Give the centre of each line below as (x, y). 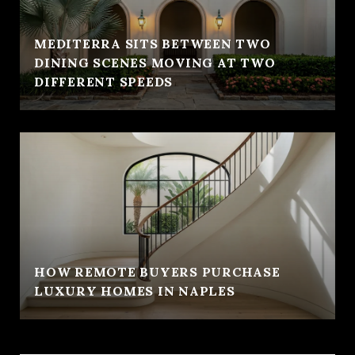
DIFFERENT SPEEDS (103, 81)
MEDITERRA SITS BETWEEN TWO (153, 43)
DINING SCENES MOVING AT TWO (155, 62)
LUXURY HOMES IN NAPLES (135, 290)
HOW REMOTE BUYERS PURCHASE (157, 271)
